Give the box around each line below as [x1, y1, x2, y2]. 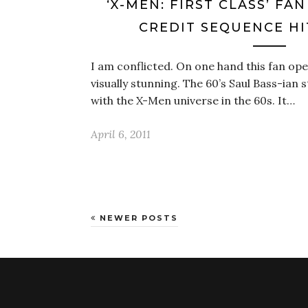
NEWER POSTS [96, 213, 178, 223]
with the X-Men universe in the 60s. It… [91, 93, 295, 107]
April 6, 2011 [91, 127, 151, 141]
